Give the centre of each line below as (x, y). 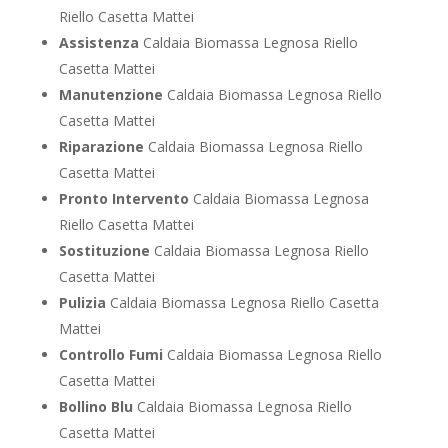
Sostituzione (104, 250)
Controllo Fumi (110, 354)
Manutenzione (110, 94)
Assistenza (98, 42)
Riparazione (101, 146)
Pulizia (82, 302)
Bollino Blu (95, 406)
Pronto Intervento (123, 198)
